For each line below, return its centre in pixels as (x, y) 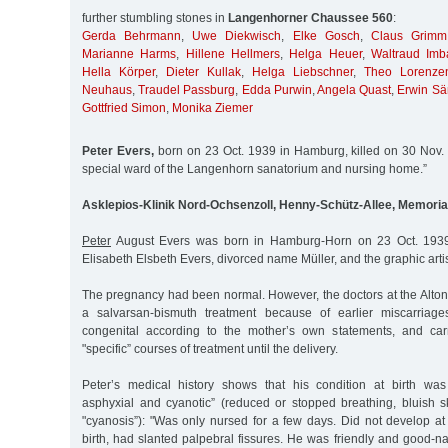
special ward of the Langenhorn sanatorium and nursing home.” (254, 168)
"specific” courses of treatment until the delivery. (210, 348)
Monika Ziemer (212, 108)
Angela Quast (354, 90)
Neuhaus (107, 90)
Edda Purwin (276, 90)
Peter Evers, (118, 150)
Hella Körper (118, 72)
